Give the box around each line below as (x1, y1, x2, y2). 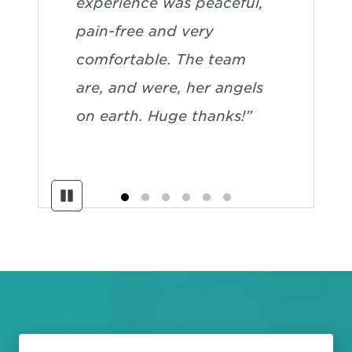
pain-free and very (76, 22, 214, 39)
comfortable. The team (76, 50, 246, 68)
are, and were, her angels (76, 79, 263, 96)
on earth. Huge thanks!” (76, 107, 252, 124)
